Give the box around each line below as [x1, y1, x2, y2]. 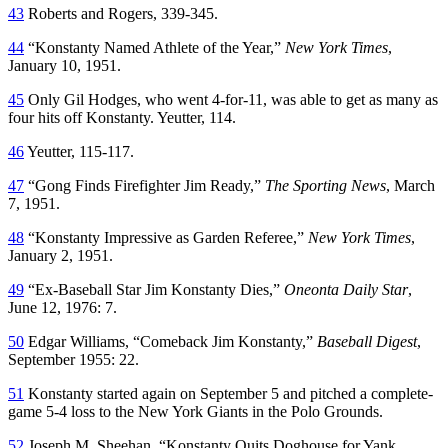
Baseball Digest [317, 332, 417, 350]
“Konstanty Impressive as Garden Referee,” [24, 228, 308, 246]
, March [386, 176, 435, 194]
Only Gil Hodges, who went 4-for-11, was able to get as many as [24, 90, 438, 108]
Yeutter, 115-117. [24, 142, 134, 160]
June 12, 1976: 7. [8, 298, 121, 316]
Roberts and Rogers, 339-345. [24, 4, 218, 22]
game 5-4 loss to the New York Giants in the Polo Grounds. [8, 402, 383, 420]
